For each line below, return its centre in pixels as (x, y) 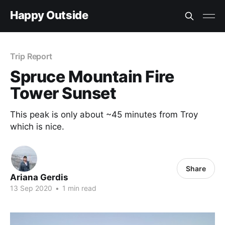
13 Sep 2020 (31, 188)
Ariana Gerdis (39, 177)
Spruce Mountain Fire (92, 77)
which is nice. (37, 127)
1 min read (78, 188)
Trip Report (31, 56)
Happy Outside (49, 15)
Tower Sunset (63, 93)
